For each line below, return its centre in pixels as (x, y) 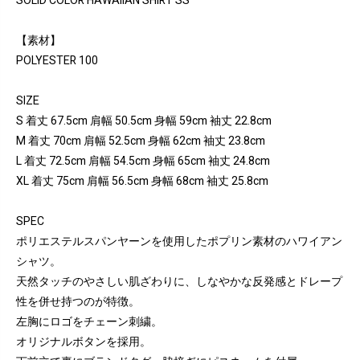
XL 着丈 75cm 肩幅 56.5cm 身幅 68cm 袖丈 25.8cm (142, 181)
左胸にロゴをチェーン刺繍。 (89, 321)
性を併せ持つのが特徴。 (78, 301)
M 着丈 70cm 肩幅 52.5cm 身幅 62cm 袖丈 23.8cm (141, 141)
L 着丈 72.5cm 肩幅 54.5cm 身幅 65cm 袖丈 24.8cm (143, 161)
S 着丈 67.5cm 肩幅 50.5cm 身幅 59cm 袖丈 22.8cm (144, 121)
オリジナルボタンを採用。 (84, 342)
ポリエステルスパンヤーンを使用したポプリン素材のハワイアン (179, 241)
